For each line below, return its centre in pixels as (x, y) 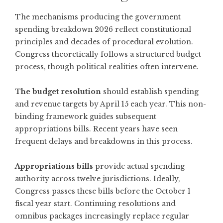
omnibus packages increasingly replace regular (102, 216)
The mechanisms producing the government (98, 17)
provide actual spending (139, 166)
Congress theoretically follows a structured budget (108, 54)
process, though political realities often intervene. (107, 66)
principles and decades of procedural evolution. (104, 42)
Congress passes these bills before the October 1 (103, 191)
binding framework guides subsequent (86, 116)
